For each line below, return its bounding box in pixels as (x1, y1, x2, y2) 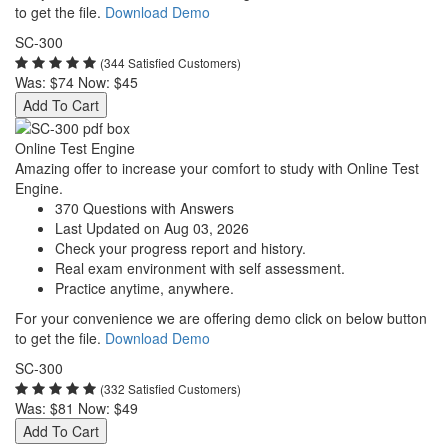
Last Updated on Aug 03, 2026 (55, 218, 249, 238)
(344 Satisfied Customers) (100, 54, 241, 71)
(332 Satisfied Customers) (100, 380, 241, 397)
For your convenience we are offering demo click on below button (15, 308, 427, 328)
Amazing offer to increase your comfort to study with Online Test (15, 158, 419, 178)
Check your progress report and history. (55, 238, 306, 258)
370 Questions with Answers (55, 198, 234, 218)
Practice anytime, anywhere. (55, 278, 234, 298)
